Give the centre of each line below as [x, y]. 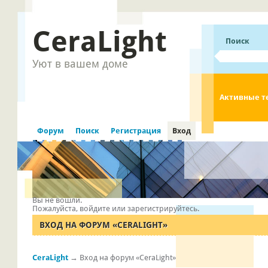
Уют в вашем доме [80, 63]
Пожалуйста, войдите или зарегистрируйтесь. [116, 208]
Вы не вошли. [57, 200]
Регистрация [136, 131]
